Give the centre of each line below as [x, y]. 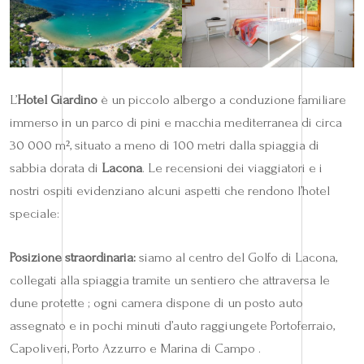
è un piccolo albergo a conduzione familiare [222, 99]
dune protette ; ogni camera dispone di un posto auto [156, 302]
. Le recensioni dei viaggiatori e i [232, 167]
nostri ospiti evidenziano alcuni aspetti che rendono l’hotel [170, 190]
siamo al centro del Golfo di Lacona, [236, 257]
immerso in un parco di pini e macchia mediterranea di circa [176, 122]
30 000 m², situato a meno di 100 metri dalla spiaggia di [165, 145]
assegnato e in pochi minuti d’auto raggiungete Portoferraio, [172, 325]
